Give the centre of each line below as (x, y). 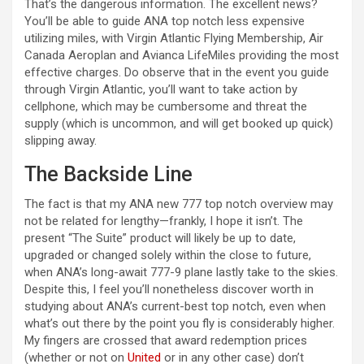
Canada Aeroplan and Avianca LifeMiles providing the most (182, 56)
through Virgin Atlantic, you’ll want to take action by (161, 90)
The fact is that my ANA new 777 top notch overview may (179, 204)
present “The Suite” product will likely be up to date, (160, 238)
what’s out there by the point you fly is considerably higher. (180, 324)
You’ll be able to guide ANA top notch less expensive (165, 22)
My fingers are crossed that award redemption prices (166, 341)
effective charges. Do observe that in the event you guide (177, 73)
